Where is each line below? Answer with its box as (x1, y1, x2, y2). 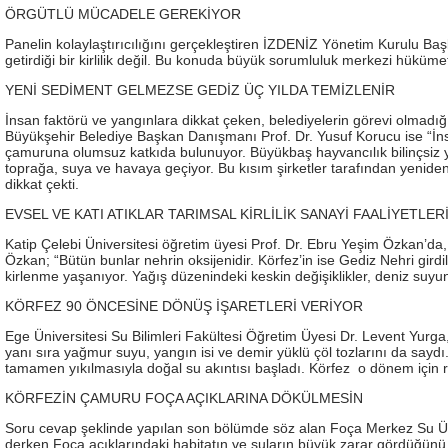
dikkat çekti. (5, 175, 79, 192)
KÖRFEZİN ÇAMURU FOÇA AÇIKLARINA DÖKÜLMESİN (5, 389, 363, 406)
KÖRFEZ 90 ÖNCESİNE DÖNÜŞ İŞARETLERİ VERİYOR (5, 297, 363, 314)
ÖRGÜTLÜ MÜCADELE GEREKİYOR (5, 5, 241, 22)
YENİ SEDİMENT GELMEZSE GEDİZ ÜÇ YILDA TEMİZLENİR (5, 81, 395, 98)
